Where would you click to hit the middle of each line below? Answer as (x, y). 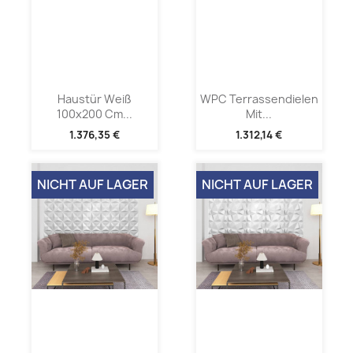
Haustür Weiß (94, 99)
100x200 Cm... (94, 114)
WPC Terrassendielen (259, 99)
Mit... (259, 114)
